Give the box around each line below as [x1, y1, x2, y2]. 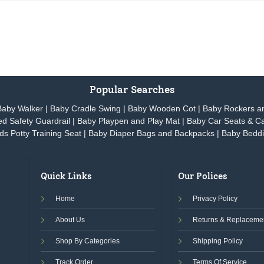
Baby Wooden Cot [128, 104, 196, 114]
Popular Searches [89, 83, 175, 95]
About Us [55, 215, 85, 224]
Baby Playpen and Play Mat [77, 117, 180, 126]
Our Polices [178, 170, 228, 182]
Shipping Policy [193, 236, 243, 245]
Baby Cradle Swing [50, 104, 121, 114]
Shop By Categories [55, 236, 120, 245]
